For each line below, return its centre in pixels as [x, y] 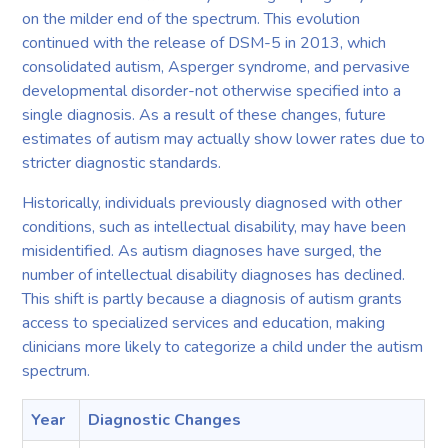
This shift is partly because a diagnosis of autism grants [212, 298]
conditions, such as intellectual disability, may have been [214, 226]
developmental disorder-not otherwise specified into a [212, 90]
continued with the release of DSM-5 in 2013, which [204, 42]
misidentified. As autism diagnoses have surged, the [202, 250]
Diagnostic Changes [165, 419]
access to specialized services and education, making [204, 322]
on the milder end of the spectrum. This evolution [191, 18]
